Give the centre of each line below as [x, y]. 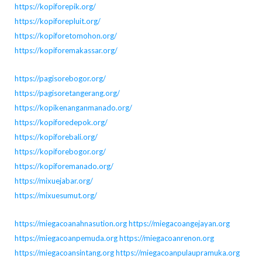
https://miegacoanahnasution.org [70, 224]
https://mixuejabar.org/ [54, 181]
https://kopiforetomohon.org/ [65, 36]
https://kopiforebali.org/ [56, 137]
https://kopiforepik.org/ [55, 7]
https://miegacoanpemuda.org [66, 238]
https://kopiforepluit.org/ [57, 21]
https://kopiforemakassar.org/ [66, 51]
